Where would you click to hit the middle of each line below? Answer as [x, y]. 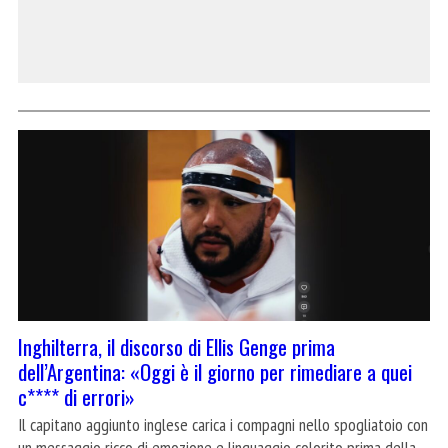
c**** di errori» [76, 397]
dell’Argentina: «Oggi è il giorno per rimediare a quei [215, 372]
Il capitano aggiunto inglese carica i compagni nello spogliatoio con [223, 425]
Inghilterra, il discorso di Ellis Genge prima [176, 347]
